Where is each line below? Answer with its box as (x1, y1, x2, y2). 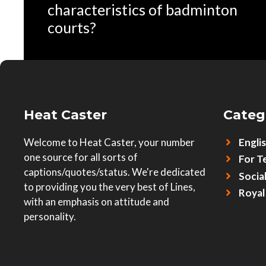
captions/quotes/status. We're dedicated (24, 166, 205, 179)
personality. (24, 210, 76, 223)
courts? (47, 18, 96, 37)
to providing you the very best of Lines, (24, 180, 195, 194)
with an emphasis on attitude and (24, 195, 169, 208)
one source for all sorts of (24, 151, 138, 164)
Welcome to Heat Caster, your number (24, 136, 195, 149)
